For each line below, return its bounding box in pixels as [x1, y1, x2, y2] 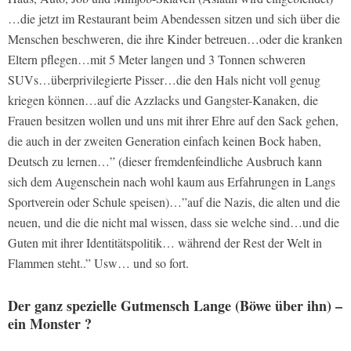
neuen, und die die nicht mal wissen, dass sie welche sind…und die [8, 214, 339, 231]
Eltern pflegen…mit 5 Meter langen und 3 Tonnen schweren [8, 51, 306, 68]
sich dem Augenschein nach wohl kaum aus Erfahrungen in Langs [8, 173, 335, 190]
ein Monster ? [8, 313, 92, 335]
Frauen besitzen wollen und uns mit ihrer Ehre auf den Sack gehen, [8, 112, 338, 129]
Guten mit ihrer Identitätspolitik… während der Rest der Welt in [8, 234, 322, 251]
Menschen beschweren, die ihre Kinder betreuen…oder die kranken [8, 31, 342, 48]
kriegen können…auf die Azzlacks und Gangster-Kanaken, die [8, 92, 318, 109]
